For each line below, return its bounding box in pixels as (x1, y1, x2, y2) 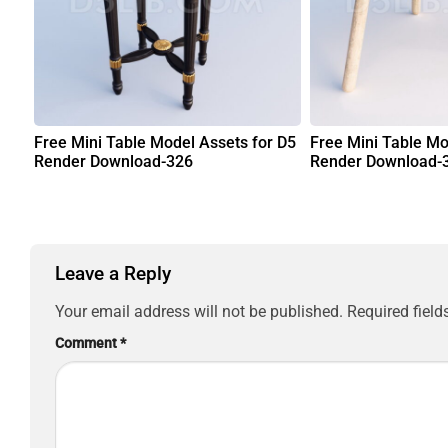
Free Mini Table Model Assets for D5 (34, 132, 296, 152)
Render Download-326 (34, 151, 193, 171)
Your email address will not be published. (55, 301, 343, 321)
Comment (55, 334, 120, 352)
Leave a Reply (55, 262, 176, 286)
